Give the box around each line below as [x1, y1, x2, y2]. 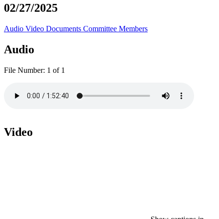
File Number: [4, 66, 45, 74]
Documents [46, 24, 83, 33]
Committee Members [83, 24, 148, 33]
